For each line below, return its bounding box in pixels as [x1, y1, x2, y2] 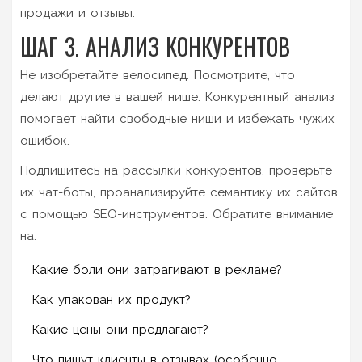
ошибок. [20, 133, 69, 148]
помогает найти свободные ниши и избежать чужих [20, 111, 335, 126]
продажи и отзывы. [20, 5, 135, 20]
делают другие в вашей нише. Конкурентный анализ [20, 89, 335, 104]
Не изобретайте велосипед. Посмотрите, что [20, 67, 295, 82]
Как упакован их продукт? [32, 292, 191, 307]
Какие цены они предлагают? [32, 322, 208, 337]
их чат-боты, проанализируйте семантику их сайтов [20, 184, 338, 200]
